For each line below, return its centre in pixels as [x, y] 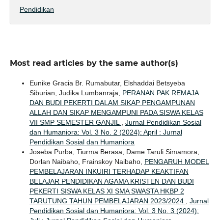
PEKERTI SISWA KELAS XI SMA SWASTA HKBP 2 [107, 191]
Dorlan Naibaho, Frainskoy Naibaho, [87, 161]
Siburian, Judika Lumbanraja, [76, 93]
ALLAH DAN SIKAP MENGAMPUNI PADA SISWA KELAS [116, 112]
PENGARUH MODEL [177, 161]
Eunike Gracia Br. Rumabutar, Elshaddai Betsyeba [107, 83]
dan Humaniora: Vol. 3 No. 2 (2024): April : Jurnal [106, 132]
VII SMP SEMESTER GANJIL [75, 122]
